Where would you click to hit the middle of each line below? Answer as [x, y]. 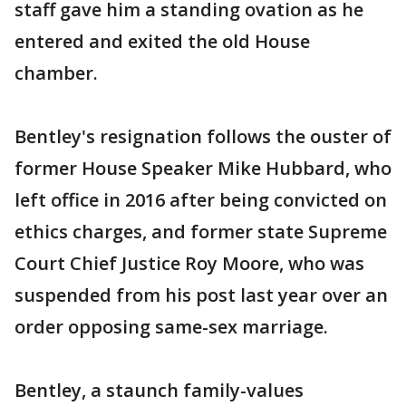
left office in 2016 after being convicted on [201, 200]
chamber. [56, 73]
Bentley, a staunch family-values [159, 391]
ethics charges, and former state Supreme [201, 232]
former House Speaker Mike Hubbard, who [203, 169]
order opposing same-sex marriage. [171, 327]
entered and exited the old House [162, 42]
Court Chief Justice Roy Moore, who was [189, 264]
